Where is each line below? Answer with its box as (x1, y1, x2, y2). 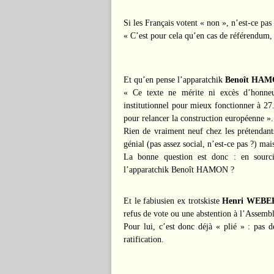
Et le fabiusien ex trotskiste (124, 196, 223, 206)
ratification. (124, 235, 164, 244)
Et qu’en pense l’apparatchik (124, 75, 225, 84)
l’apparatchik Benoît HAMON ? (124, 165, 234, 174)
